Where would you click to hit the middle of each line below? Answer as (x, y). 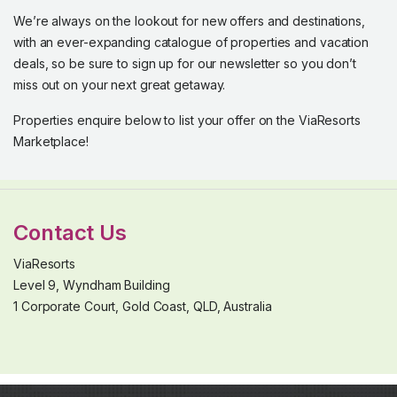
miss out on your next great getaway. (120, 85)
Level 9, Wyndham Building (92, 285)
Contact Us (70, 233)
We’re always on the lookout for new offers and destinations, (189, 21)
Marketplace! (51, 141)
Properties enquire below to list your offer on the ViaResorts (187, 120)
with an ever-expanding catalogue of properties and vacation (191, 42)
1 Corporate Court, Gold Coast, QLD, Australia (143, 306)
